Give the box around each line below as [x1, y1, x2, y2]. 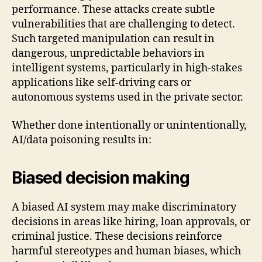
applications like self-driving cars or [12, 76, 191, 90]
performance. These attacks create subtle [12, 3, 215, 17]
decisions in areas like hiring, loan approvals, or [12, 215, 250, 229]
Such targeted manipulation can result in [12, 32, 215, 46]
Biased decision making [12, 167, 189, 188]
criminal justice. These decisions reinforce [12, 229, 222, 243]
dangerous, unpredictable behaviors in [12, 47, 205, 61]
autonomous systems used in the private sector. [12, 91, 243, 105]
